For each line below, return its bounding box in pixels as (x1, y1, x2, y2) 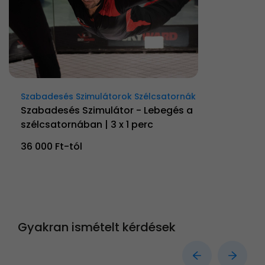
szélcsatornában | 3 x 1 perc (21, 117, 153, 131)
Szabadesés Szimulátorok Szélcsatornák (21, 90, 196, 102)
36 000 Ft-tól (21, 139, 82, 153)
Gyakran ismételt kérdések (18, 218, 176, 235)
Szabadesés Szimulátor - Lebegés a (21, 103, 193, 117)
